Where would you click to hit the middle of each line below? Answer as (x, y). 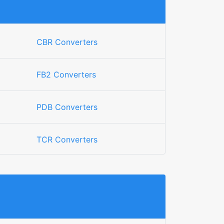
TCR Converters (67, 139)
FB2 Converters (66, 74)
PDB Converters (67, 107)
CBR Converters (67, 42)
